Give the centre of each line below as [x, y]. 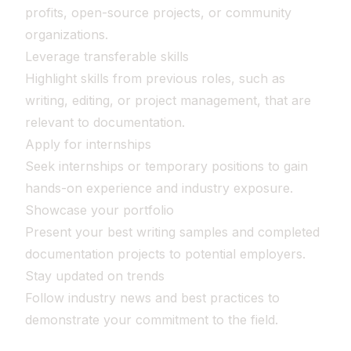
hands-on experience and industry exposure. [159, 188]
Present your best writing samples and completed [172, 232]
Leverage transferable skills [107, 56]
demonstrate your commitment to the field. [152, 320]
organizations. [67, 34]
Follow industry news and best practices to [152, 298]
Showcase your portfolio [100, 210]
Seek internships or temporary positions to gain [166, 166]
